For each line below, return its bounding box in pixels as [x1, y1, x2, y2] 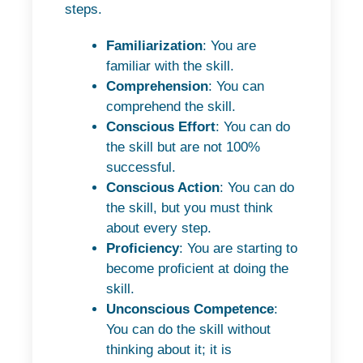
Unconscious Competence [106, 301, 274, 317]
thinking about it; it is [106, 341, 232, 357]
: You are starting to [179, 240, 297, 256]
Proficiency [106, 240, 179, 256]
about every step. [106, 220, 211, 236]
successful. [106, 159, 176, 175]
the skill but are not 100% [106, 139, 260, 155]
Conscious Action [106, 179, 220, 195]
